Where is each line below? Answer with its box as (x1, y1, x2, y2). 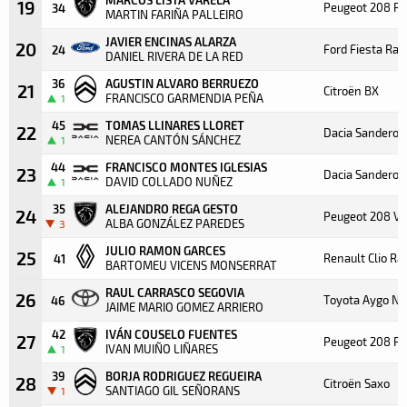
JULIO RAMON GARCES (105, 243, 225, 257)
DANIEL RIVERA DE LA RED (105, 48, 243, 64)
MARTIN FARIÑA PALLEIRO (105, 6, 243, 22)
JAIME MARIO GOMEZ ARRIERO (105, 299, 263, 314)
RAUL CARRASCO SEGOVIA (105, 284, 244, 299)
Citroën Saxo (323, 375, 390, 391)
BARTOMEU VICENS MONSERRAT (105, 257, 277, 273)
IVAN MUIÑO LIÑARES (105, 341, 218, 356)
